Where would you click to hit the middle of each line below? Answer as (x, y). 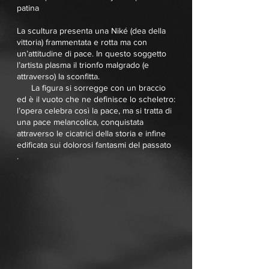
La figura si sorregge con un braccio (91, 88)
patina (28, 8)
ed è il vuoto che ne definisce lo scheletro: (96, 99)
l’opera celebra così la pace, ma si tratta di (94, 110)
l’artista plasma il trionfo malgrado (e (83, 65)
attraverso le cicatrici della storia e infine (91, 133)
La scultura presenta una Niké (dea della (91, 31)
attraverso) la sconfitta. (58, 76)
